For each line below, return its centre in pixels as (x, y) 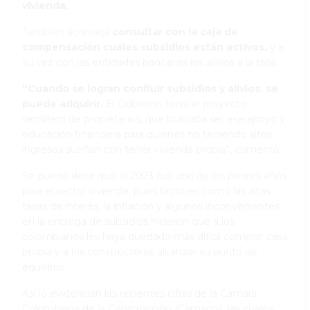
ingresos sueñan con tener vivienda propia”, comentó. (152, 149)
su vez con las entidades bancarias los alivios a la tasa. (150, 62)
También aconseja (66, 31)
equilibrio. (45, 267)
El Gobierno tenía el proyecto (175, 103)
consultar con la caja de (174, 31)
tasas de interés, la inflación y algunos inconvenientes (151, 206)
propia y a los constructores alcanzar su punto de (140, 252)
